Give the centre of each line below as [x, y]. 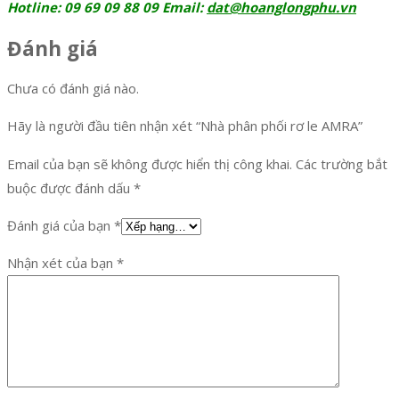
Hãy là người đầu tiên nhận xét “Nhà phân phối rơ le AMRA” [185, 126]
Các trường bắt [342, 164]
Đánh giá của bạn [61, 226]
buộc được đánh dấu [70, 188]
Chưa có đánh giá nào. [73, 89]
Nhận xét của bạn [62, 263]
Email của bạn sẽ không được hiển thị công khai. [150, 164]
